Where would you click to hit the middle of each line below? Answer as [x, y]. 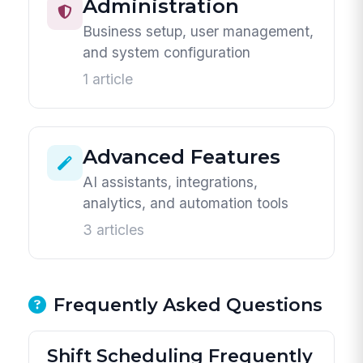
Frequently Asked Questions [188, 305]
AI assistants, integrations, [171, 182]
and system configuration [167, 53]
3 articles [114, 230]
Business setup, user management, [199, 32]
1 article [108, 79]
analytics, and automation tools [186, 203]
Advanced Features [182, 157]
